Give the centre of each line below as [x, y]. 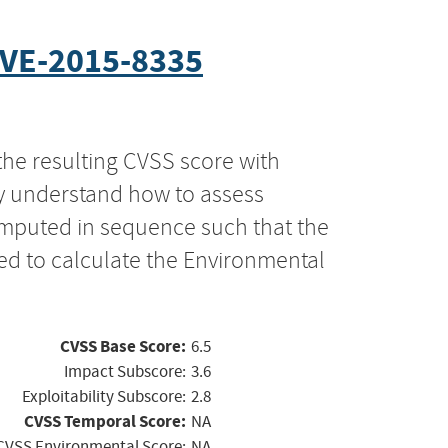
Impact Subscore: [125, 371]
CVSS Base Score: [123, 346]
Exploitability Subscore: [104, 396]
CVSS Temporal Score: [105, 421]
